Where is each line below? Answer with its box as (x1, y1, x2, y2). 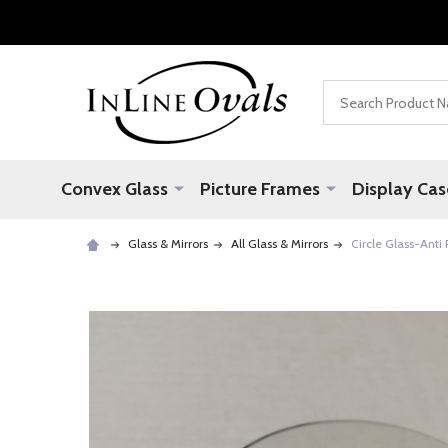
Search (323, 82, 369, 101)
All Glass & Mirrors (231, 236, 328, 251)
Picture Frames (200, 178, 320, 200)
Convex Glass (61, 178, 168, 200)
